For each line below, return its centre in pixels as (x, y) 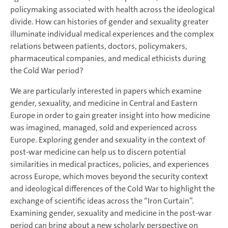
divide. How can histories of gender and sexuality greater (109, 22)
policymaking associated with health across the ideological (112, 10)
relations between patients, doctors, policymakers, (99, 46)
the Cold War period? (48, 71)
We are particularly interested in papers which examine (106, 91)
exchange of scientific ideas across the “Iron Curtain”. (102, 201)
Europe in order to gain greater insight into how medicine (110, 116)
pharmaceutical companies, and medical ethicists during (108, 59)
